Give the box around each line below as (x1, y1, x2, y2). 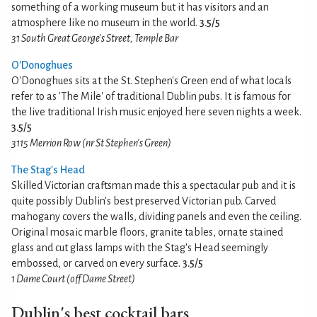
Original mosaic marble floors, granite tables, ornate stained (11, 226, 283, 238)
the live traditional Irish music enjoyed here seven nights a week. (11, 106, 301, 117)
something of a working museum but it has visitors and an (11, 1, 269, 13)
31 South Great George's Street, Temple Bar (11, 33, 178, 44)
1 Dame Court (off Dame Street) (11, 273, 135, 284)
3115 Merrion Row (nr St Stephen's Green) (11, 137, 171, 149)
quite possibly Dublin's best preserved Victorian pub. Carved (11, 195, 276, 207)
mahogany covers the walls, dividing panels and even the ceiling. (11, 211, 301, 222)
